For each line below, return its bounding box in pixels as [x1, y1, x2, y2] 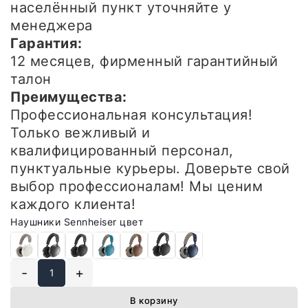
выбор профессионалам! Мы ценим [10, 177, 263, 195]
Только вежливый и [10, 124, 151, 141]
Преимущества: [10, 88, 127, 105]
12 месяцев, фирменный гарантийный [10, 52, 278, 69]
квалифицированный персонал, [10, 142, 234, 159]
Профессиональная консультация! [10, 106, 252, 123]
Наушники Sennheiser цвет [10, 215, 143, 228]
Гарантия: [10, 34, 86, 52]
